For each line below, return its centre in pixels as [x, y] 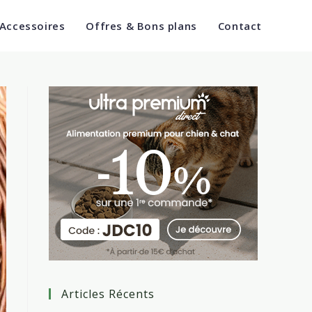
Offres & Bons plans [141, 26]
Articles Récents [108, 294]
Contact [240, 26]
